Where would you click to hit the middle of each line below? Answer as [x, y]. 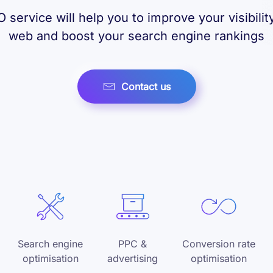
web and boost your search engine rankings [136, 36]
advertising [133, 259]
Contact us [146, 87]
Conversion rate [219, 244]
